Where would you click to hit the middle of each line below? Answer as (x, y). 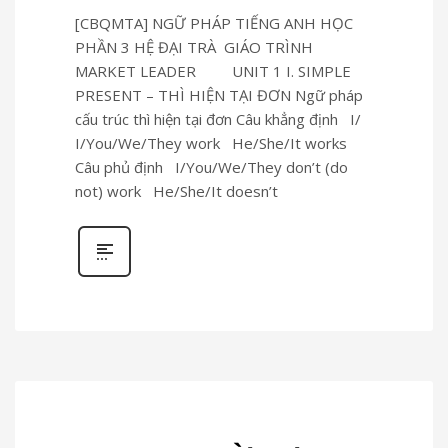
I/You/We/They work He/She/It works (211, 142)
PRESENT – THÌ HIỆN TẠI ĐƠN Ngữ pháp (219, 94)
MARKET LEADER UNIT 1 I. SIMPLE (213, 70)
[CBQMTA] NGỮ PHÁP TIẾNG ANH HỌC (214, 22)
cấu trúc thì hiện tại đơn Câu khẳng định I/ (218, 118)
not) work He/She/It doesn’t (176, 190)
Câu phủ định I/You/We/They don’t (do (211, 166)
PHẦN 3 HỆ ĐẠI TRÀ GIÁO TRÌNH (194, 46)
